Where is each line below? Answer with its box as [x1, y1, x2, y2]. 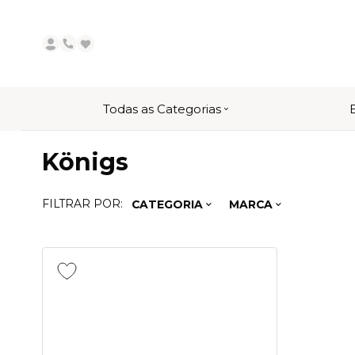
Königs [42, 147, 128, 177]
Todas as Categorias [103, 101, 221, 116]
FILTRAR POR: [42, 197, 123, 212]
